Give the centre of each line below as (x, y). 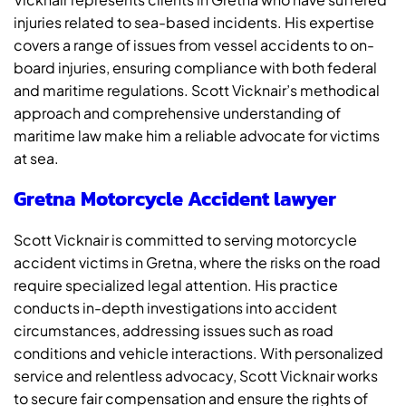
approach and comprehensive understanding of (177, 113)
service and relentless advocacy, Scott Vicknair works (196, 376)
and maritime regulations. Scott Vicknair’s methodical (197, 90)
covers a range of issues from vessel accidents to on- (194, 45)
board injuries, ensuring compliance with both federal (195, 68)
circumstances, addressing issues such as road (174, 330)
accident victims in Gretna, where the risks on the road (197, 262)
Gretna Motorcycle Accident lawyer (175, 199)
